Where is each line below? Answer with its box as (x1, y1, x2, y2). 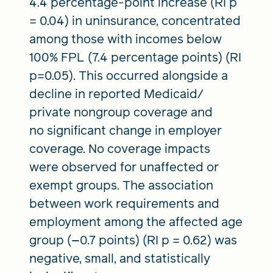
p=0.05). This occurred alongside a (29, 66, 228, 84)
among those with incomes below (29, 30, 222, 48)
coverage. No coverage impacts (29, 140, 210, 157)
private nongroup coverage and (29, 103, 213, 121)
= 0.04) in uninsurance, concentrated (29, 12, 241, 29)
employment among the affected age (29, 213, 243, 230)
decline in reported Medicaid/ (29, 85, 204, 102)
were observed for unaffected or (29, 158, 219, 175)
